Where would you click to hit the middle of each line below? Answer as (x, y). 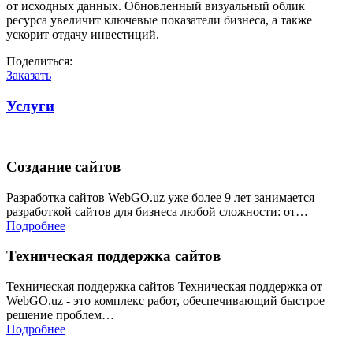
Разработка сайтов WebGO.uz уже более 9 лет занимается (160, 197)
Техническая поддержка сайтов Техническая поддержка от (164, 287)
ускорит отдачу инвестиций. (83, 34)
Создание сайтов (63, 167)
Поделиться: (39, 61)
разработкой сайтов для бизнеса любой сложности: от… (157, 211)
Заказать (29, 75)
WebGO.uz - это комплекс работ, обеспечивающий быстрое (165, 301)
